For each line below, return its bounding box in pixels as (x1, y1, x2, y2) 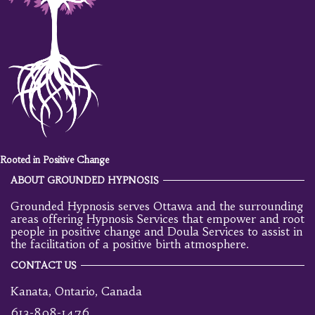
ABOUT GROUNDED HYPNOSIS (11, 174, 159, 186)
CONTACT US (11, 259, 77, 271)
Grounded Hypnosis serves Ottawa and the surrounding (11, 198, 303, 213)
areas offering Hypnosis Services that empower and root (11, 211, 304, 226)
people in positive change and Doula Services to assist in (11, 224, 302, 238)
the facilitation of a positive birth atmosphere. (11, 236, 249, 251)
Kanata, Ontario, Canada (11, 283, 142, 298)
